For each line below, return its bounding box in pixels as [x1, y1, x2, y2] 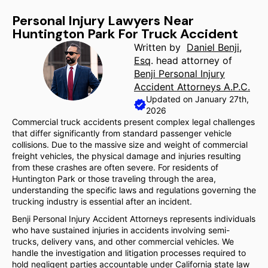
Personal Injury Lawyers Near [12, 12, 194, 29]
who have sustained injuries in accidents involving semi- [12, 225, 230, 235]
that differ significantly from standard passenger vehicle [12, 128, 232, 138]
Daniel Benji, [187, 41, 242, 53]
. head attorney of [151, 54, 232, 66]
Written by [134, 41, 187, 53]
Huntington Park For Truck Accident [12, 25, 238, 42]
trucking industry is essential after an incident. [12, 196, 192, 206]
